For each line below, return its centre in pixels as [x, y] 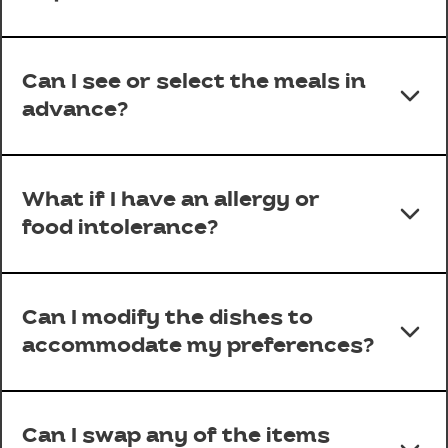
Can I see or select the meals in [194, 82]
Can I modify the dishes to [167, 318]
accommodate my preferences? [198, 346]
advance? [75, 110]
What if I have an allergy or [171, 200]
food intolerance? [120, 228]
